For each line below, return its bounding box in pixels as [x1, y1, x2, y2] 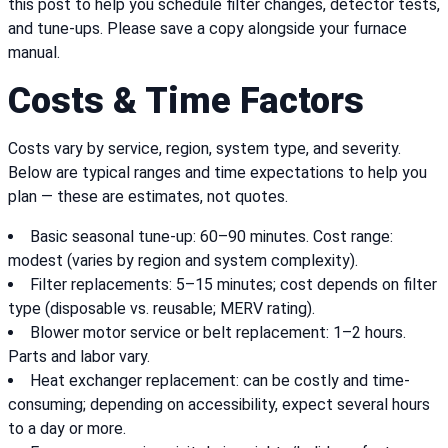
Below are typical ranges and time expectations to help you [8, 163, 427, 183]
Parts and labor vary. [8, 347, 150, 367]
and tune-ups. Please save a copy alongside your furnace [8, 19, 407, 39]
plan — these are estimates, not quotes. [8, 187, 288, 207]
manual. [8, 43, 60, 63]
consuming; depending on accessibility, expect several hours [8, 395, 430, 415]
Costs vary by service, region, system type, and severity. [8, 139, 401, 159]
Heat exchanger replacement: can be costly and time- [30, 371, 410, 391]
